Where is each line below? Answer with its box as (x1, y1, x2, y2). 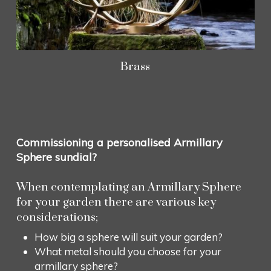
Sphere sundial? (16, 149, 97, 164)
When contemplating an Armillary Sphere (16, 180, 241, 194)
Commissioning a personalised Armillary (16, 135, 223, 149)
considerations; (16, 210, 98, 224)
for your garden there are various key (16, 195, 216, 209)
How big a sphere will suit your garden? (34, 230, 223, 243)
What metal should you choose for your (34, 244, 221, 258)
